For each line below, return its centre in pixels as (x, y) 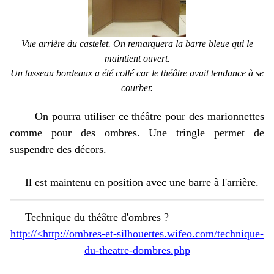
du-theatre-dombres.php (137, 250)
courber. (137, 88)
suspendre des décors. (60, 149)
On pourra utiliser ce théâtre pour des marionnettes (137, 116)
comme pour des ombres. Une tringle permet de (137, 133)
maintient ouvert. (137, 58)
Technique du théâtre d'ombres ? (89, 217)
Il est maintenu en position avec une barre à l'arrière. (134, 182)
